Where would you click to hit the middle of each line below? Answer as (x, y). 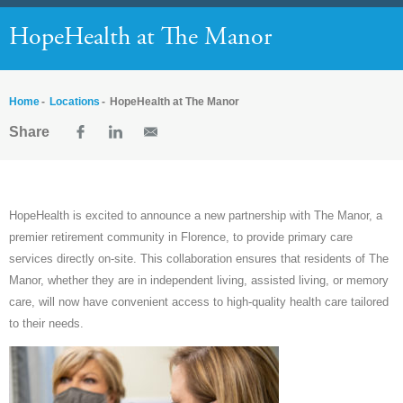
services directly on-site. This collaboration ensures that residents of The (199, 259)
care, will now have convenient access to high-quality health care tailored (199, 302)
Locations (75, 102)
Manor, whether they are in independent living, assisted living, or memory (199, 281)
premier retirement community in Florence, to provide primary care (181, 237)
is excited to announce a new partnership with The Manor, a (226, 216)
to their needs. (46, 324)
